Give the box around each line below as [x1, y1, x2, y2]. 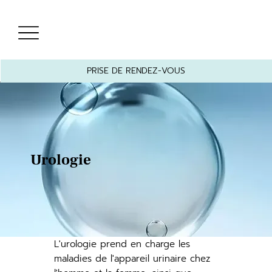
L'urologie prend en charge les [54, 237, 191, 251]
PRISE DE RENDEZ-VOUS [87, 64, 186, 77]
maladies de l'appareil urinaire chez [54, 252, 211, 266]
